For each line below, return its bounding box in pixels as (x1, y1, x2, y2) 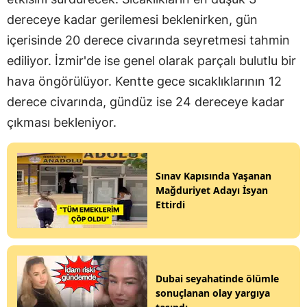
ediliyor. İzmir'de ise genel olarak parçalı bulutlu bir (7, 53, 296, 68)
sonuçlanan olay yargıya (156, 286, 270, 300)
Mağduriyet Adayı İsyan (156, 184, 268, 197)
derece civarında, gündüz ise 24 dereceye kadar (7, 94, 284, 109)
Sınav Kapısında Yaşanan (156, 169, 271, 183)
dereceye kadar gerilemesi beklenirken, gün (7, 12, 258, 27)
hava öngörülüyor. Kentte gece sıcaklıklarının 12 (7, 73, 282, 88)
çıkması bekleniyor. (7, 114, 116, 130)
